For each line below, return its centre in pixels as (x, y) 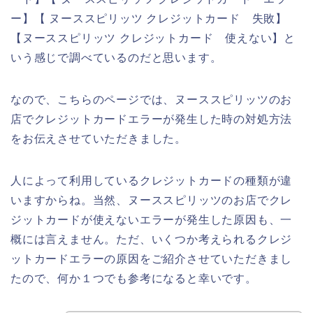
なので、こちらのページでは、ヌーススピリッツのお (152, 99)
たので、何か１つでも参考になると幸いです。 (134, 278)
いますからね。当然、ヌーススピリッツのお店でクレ (152, 200)
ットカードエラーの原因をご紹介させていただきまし (152, 259)
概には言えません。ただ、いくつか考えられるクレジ (152, 239)
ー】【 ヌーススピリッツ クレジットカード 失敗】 (149, 18)
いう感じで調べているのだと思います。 (116, 57)
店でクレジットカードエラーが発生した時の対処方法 (152, 119)
